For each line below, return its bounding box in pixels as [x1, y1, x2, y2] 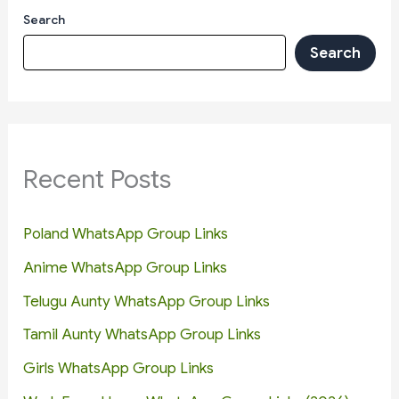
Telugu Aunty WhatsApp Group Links [23, 291, 271, 311]
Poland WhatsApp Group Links [23, 224, 229, 244]
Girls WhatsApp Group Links [23, 359, 215, 379]
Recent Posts [23, 163, 172, 195]
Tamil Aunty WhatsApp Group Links [23, 325, 262, 345]
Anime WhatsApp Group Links [23, 257, 228, 277]
